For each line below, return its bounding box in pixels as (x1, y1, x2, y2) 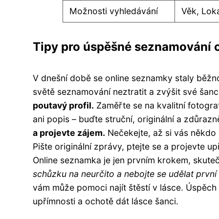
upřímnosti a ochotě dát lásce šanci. (33, 196, 178, 206)
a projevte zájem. (33, 127, 105, 138)
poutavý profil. (33, 100, 94, 110)
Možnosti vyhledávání (69, 5, 158, 16)
